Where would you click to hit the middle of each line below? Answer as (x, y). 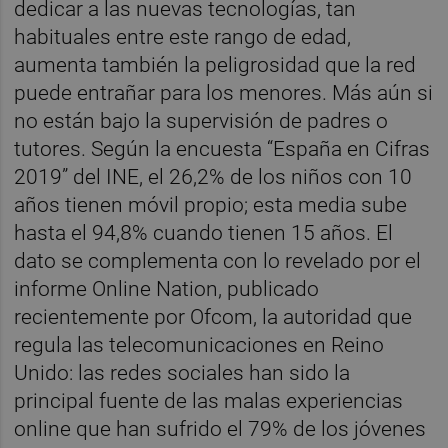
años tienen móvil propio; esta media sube (211, 204)
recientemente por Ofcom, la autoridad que (213, 316)
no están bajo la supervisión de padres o (201, 120)
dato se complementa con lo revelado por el (218, 260)
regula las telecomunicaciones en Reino (199, 344)
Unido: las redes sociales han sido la (182, 372)
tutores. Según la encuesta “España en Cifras (222, 148)
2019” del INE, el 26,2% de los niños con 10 (213, 176)
